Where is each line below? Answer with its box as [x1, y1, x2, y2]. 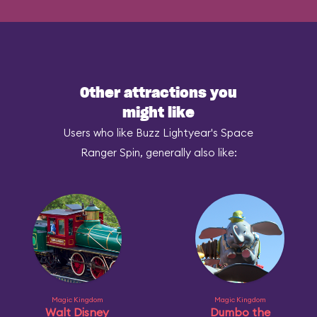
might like [122, 106, 195, 120]
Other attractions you [80, 86, 237, 100]
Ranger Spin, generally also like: [80, 146, 237, 159]
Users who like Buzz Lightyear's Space [64, 126, 253, 139]
